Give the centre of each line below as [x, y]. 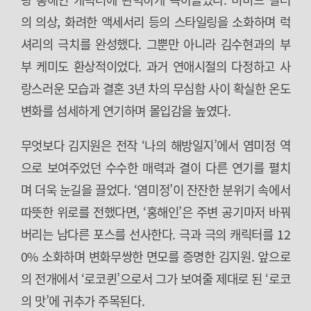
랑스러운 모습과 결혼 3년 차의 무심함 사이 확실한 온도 [155, 88]
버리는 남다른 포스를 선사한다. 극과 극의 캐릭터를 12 [155, 234]
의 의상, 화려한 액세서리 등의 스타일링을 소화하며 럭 [155, 22]
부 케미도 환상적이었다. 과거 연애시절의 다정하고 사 [155, 66]
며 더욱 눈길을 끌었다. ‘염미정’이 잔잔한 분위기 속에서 [155, 190]
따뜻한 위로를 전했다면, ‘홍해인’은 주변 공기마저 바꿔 [155, 212]
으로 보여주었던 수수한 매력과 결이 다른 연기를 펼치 [155, 167]
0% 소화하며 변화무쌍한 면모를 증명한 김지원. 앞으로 [155, 256]
